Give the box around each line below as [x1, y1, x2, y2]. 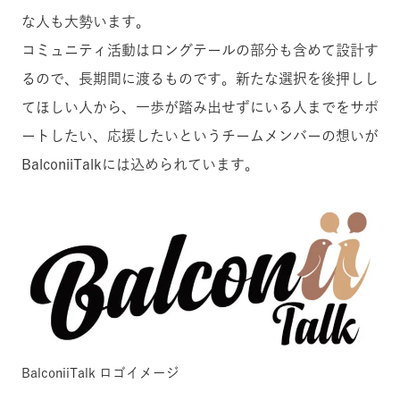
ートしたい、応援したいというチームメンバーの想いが [21, 128, 379, 143]
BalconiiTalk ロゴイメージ [21, 365, 179, 379]
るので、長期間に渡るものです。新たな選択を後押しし [21, 71, 379, 86]
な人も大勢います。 [21, 13, 150, 29]
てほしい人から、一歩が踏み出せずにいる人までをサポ [21, 99, 379, 114]
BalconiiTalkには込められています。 [21, 156, 259, 171]
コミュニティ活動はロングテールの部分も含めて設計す [21, 42, 379, 57]
